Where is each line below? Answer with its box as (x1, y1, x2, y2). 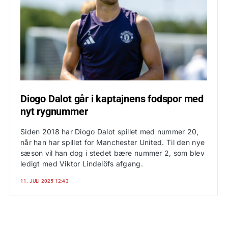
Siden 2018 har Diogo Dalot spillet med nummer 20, (20, 127, 199, 136)
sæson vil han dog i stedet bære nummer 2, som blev (20, 149, 205, 157)
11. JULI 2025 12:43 (20, 178, 69, 184)
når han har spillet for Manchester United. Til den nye (20, 138, 205, 147)
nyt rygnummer (20, 105, 88, 118)
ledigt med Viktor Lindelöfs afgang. (20, 159, 143, 168)
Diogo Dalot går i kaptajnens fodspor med (20, 93, 204, 105)
